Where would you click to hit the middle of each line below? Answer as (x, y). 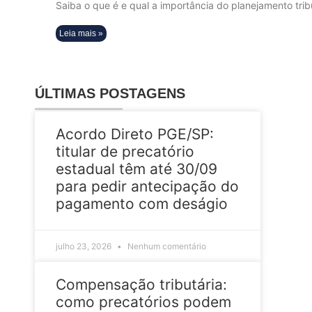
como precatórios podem (143, 302)
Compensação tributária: (141, 284)
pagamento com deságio (142, 203)
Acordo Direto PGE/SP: (135, 134)
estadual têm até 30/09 (136, 169)
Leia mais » (81, 33)
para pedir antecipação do (147, 186)
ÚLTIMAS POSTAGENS (110, 93)
